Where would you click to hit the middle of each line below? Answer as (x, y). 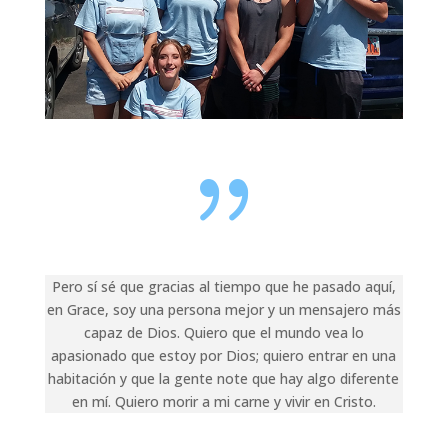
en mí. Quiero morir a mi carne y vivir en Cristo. (223, 401)
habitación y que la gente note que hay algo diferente (224, 378)
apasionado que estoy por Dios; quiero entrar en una (224, 355)
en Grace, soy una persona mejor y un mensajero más (223, 309)
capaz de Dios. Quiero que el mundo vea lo (223, 332)
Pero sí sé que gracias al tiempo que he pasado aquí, (223, 286)
